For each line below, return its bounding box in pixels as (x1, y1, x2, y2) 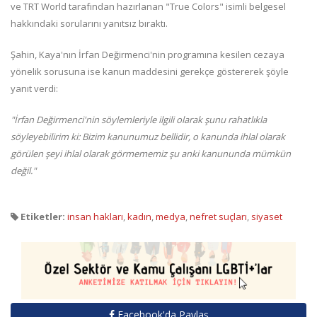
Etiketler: (18, 210, 65, 224)
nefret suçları (190, 210, 247, 224)
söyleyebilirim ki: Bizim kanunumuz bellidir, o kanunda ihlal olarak (11, 130, 285, 144)
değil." (11, 164, 36, 178)
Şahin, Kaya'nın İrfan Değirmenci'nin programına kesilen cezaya (11, 48, 284, 62)
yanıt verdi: (11, 82, 58, 96)
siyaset (251, 210, 282, 224)
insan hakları (67, 210, 123, 224)
